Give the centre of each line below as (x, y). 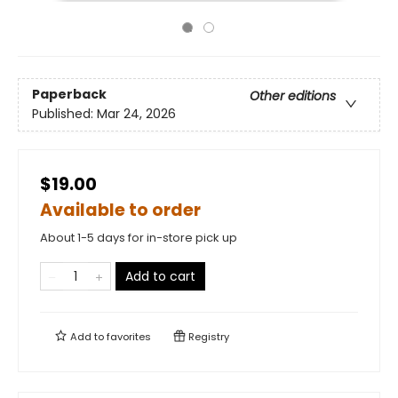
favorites (129, 337)
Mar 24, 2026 (136, 114)
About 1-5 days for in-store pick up (139, 238)
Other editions (293, 96)
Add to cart (160, 276)
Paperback (69, 95)
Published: (64, 114)
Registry (207, 337)
